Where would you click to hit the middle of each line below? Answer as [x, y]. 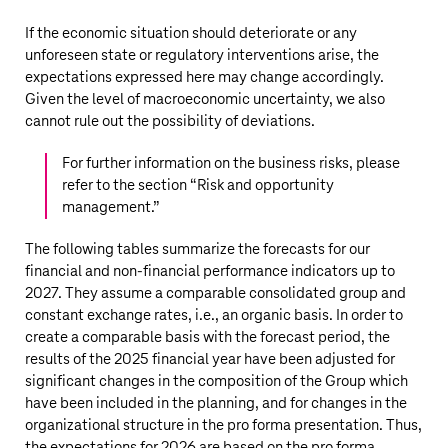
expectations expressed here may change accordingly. [204, 77]
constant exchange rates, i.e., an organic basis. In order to [214, 315]
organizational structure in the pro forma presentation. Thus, [223, 425]
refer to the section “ [129, 185]
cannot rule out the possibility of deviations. [170, 121]
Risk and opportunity [265, 185]
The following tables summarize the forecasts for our [197, 249]
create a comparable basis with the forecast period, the [207, 337]
